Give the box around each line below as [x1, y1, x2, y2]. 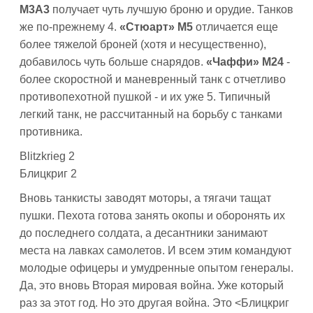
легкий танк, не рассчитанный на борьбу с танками [20, 108, 282, 120]
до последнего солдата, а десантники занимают [20, 227, 268, 239]
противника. [20, 126, 82, 138]
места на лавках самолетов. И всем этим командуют [20, 245, 291, 256]
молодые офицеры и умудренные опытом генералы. [20, 262, 293, 274]
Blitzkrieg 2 [20, 150, 75, 162]
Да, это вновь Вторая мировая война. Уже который [20, 279, 284, 291]
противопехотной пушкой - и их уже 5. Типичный [20, 91, 270, 103]
